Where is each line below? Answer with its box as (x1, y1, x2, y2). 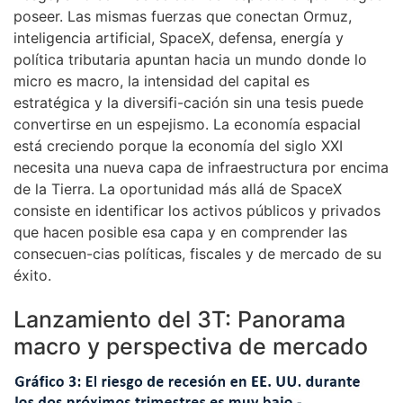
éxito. (13, 266, 51, 285)
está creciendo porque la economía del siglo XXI (13, 137, 343, 156)
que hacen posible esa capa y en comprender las (13, 223, 347, 242)
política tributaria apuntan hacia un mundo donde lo (13, 50, 367, 69)
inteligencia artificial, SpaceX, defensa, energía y (13, 29, 344, 48)
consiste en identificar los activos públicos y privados (13, 201, 381, 220)
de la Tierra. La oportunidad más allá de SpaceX (13, 180, 342, 199)
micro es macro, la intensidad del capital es (13, 72, 309, 91)
